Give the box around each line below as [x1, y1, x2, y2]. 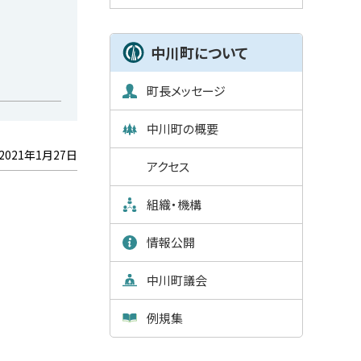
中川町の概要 [147, 119, 218, 137]
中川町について [151, 41, 249, 63]
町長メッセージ [147, 81, 226, 99]
